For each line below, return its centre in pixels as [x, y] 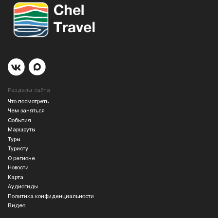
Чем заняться [26, 111]
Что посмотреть [28, 102]
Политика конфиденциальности [51, 196]
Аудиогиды [23, 187]
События [19, 120]
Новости [18, 168]
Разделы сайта [29, 91]
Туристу [18, 149]
